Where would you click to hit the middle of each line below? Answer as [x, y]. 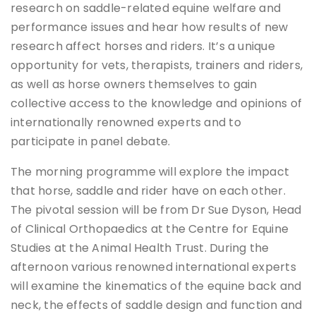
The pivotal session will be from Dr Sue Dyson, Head [156, 210]
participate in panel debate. [91, 142]
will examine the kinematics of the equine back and [156, 286]
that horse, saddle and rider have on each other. [148, 191]
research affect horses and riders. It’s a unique [143, 47]
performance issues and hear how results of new [150, 28]
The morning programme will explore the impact [150, 172]
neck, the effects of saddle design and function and [157, 305]
